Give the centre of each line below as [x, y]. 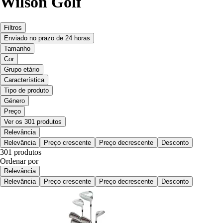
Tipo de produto [26, 90]
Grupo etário [22, 69]
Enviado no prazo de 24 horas [47, 38]
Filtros [13, 27]
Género [14, 101]
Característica [24, 80]
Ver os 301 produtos [33, 121]
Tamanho [17, 48]
